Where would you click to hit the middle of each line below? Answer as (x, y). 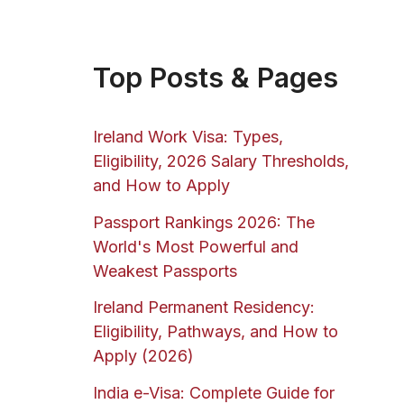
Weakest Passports (165, 271)
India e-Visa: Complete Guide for (213, 392)
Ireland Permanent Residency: (203, 308)
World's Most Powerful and (195, 246)
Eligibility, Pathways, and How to (215, 332)
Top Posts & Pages (215, 77)
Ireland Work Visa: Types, (188, 137)
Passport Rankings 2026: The (203, 222)
